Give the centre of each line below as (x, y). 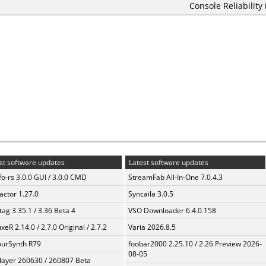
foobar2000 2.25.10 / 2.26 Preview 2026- (195, 244)
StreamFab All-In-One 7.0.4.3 (175, 177)
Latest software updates (168, 162)
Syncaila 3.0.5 (151, 194)
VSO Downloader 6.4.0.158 (172, 210)
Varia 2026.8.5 (152, 227)
